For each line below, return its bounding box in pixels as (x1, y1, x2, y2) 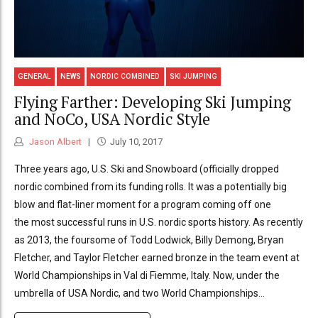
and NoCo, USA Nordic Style (14, 108, 210, 129)
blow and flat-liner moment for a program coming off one (14, 199, 271, 211)
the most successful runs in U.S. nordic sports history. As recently (14, 216, 303, 229)
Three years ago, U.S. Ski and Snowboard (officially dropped (14, 163, 279, 175)
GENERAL (18, 72, 52, 81)
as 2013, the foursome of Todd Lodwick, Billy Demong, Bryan (14, 234, 284, 246)
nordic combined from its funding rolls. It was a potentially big (14, 181, 287, 193)
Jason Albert (27, 136, 82, 148)
